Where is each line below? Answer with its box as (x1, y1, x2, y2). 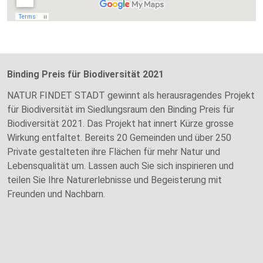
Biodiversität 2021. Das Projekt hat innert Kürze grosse (7, 117, 234, 129)
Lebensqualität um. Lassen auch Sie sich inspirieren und (7, 160, 234, 171)
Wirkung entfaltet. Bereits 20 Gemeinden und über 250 (7, 131, 231, 143)
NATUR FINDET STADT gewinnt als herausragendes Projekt (7, 89, 255, 101)
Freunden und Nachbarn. (7, 188, 105, 200)
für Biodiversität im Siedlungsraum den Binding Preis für (7, 103, 234, 115)
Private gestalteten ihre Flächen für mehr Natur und (7, 146, 220, 157)
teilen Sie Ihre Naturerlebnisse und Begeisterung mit (7, 174, 222, 186)
